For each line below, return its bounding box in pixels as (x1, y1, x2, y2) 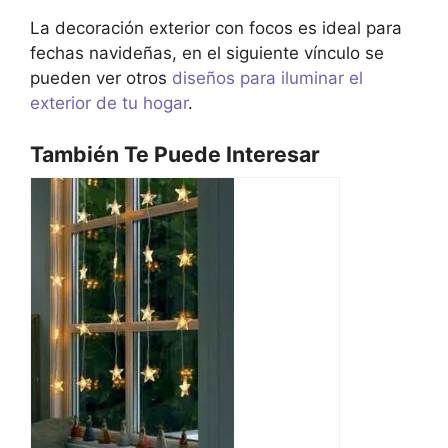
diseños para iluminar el (172, 68, 363, 89)
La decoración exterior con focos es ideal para (30, 18, 402, 39)
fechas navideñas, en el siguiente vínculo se (30, 43, 384, 64)
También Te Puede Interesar (30, 140, 320, 167)
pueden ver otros (30, 68, 172, 89)
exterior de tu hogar (30, 93, 188, 114)
